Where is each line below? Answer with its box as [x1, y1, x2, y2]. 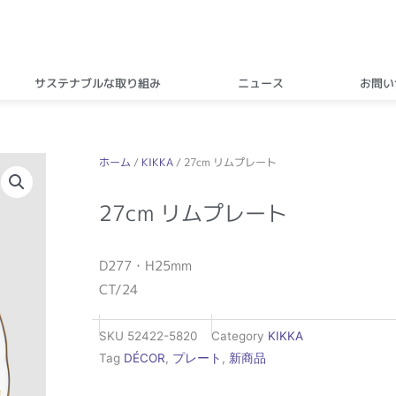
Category [211, 329, 264, 344]
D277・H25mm [99, 255, 192, 275]
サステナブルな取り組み [34, 74, 162, 91]
